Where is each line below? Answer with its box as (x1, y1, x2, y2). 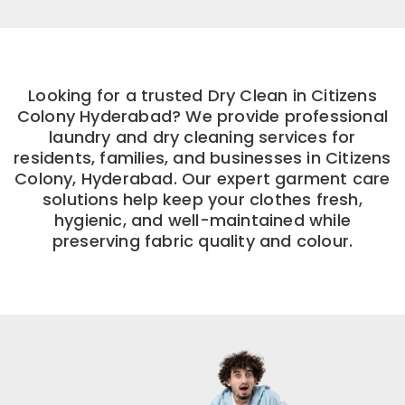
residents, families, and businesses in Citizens (14, 146, 391, 169)
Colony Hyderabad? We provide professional (16, 104, 389, 127)
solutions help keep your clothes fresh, (42, 187, 363, 211)
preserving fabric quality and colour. (52, 229, 353, 252)
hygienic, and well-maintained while (53, 208, 351, 231)
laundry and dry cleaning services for (49, 125, 356, 148)
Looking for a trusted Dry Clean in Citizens (28, 83, 377, 107)
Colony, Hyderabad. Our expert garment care (14, 166, 391, 190)
